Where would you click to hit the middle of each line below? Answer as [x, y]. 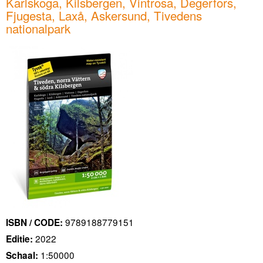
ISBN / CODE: [34, 223]
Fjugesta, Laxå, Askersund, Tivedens [104, 15]
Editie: [19, 239]
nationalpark [38, 28]
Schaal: [22, 255]
